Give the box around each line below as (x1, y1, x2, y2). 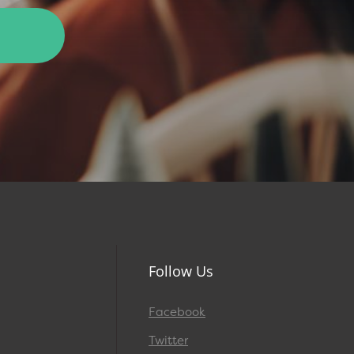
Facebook (149, 304, 205, 321)
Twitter (149, 333, 188, 349)
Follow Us (149, 261, 213, 281)
